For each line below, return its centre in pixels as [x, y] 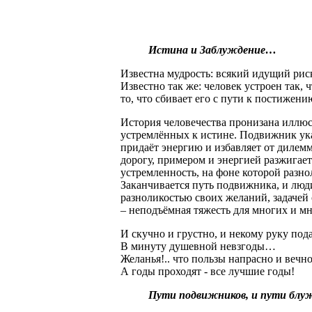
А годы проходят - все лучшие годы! [208, 271]
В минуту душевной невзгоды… [198, 246]
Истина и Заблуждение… [212, 49]
